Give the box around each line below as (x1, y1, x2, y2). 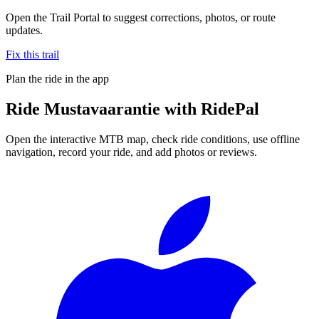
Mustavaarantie (44, 99, 160, 118)
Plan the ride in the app (6, 72, 109, 85)
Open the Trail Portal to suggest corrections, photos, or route (6, 11, 276, 23)
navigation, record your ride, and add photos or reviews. (6, 145, 257, 158)
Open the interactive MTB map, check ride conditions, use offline (6, 132, 300, 145)
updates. (6, 23, 43, 36)
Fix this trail (6, 48, 59, 61)
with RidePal (160, 99, 259, 118)
